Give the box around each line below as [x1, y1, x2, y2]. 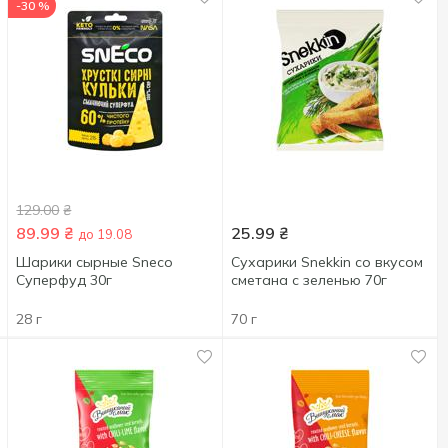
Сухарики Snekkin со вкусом [231, 253, 424, 271]
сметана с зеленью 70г [231, 271, 388, 289]
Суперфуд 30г [16, 271, 113, 289]
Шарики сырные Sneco [16, 253, 174, 271]
